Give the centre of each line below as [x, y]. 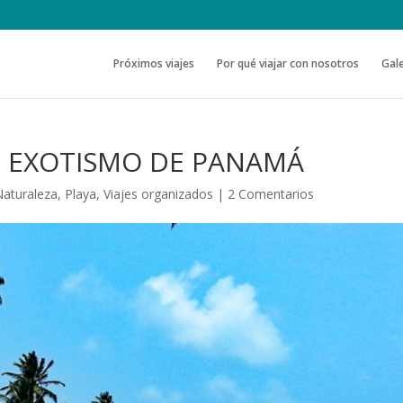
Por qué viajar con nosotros [287, 63]
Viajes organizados [159, 194]
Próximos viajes [153, 63]
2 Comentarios [271, 194]
